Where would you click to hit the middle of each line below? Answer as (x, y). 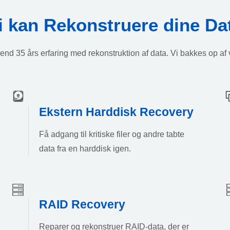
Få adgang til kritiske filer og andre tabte (112, 134)
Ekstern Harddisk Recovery (117, 112)
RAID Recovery (82, 205)
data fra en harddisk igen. (85, 148)
